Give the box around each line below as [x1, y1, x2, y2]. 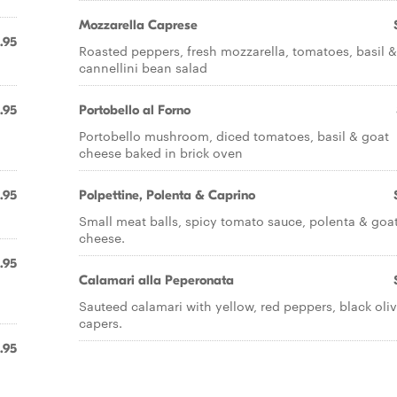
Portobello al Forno [79, 102, 191, 118]
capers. [79, 314, 122, 331]
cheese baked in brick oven [79, 144, 243, 161]
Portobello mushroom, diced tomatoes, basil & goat [79, 127, 389, 144]
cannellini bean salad [79, 58, 207, 76]
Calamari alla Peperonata [79, 272, 234, 288]
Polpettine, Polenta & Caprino [79, 187, 255, 203]
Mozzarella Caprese [79, 17, 198, 33]
